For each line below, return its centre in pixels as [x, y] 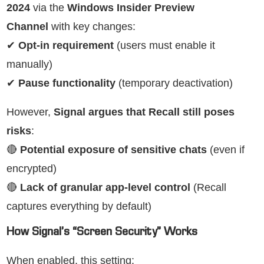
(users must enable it [164, 46]
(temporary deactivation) [174, 83]
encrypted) [32, 169]
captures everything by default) [79, 207]
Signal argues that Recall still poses [144, 112]
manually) [29, 65]
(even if [226, 150]
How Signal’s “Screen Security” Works [102, 234]
